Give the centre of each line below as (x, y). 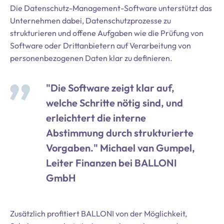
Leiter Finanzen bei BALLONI (111, 163)
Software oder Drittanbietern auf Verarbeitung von (100, 45)
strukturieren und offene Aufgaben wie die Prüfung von (107, 33)
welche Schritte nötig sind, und (114, 103)
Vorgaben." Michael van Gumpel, (120, 148)
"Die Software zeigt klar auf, (110, 88)
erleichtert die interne (96, 118)
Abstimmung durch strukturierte (120, 133)
